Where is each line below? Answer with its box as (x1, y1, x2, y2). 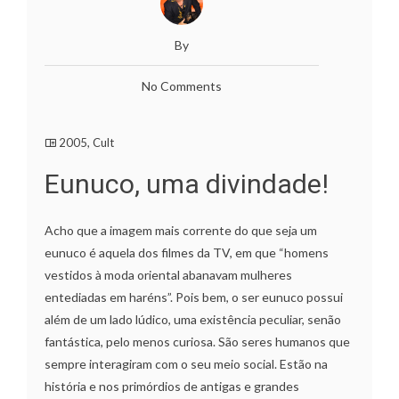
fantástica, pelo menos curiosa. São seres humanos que (45, 334, 350, 350)
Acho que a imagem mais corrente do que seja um (45, 223, 317, 239)
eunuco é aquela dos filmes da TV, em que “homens (45, 245, 329, 261)
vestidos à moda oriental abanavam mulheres (45, 267, 292, 283)
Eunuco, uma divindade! (45, 168, 329, 200)
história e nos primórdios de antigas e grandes (45, 379, 299, 395)
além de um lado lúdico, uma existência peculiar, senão (45, 312, 341, 328)
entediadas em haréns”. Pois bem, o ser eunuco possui (45, 289, 343, 305)
